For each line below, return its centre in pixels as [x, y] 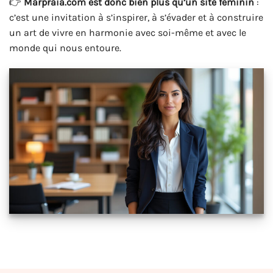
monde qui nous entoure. [65, 48]
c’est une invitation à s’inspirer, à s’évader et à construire [136, 18]
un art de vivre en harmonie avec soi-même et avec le [128, 33]
